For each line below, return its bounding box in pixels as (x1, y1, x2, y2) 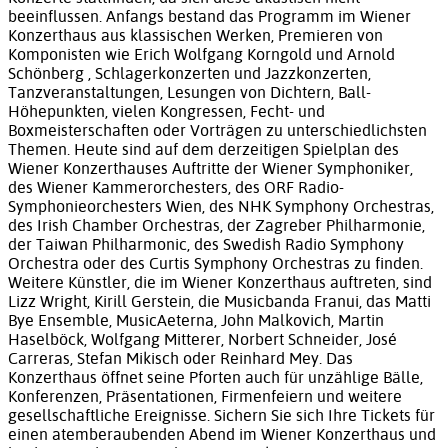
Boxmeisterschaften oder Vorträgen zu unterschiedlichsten (8, 121, 427, 141)
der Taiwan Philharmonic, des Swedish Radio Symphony (8, 235, 404, 255)
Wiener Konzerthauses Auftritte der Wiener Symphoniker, (8, 159, 413, 179)
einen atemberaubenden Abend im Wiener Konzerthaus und (8, 425, 436, 445)
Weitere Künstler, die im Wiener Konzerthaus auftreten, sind (8, 273, 432, 293)
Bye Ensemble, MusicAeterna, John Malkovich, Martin (8, 311, 384, 331)
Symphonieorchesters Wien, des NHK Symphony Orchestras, (8, 197, 434, 217)
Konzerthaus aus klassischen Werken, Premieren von (8, 26, 383, 46)
